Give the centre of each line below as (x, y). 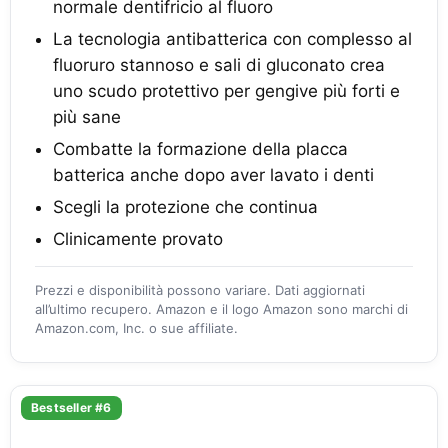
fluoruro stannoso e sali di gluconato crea (219, 65)
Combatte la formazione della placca (200, 149)
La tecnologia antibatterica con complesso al (232, 39)
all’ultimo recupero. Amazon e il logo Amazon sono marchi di (221, 309)
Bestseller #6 (71, 407)
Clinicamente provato (138, 239)
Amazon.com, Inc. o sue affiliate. (136, 328)
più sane (87, 117)
